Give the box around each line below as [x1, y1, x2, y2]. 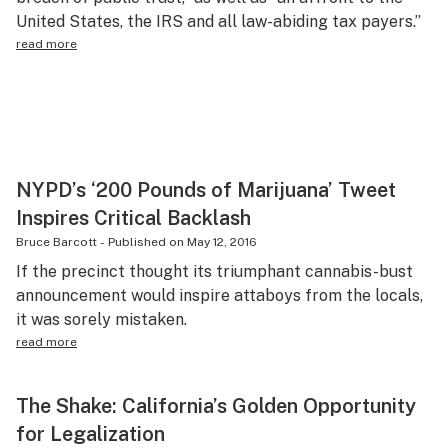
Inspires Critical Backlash [16, 206, 251, 230]
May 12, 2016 [187, 235, 257, 249]
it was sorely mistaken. [16, 310, 187, 329]
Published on [108, 235, 184, 249]
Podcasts [32, 92, 102, 111]
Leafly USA [32, 52, 119, 71]
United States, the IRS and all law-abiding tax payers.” [16, 12, 421, 31]
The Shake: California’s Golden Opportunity [16, 394, 416, 418]
